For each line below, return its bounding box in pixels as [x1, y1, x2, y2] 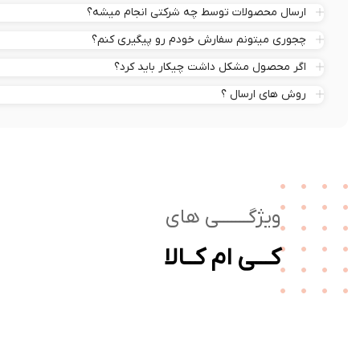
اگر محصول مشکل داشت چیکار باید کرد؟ [114, 59, 306, 75]
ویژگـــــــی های [166, 203, 280, 231]
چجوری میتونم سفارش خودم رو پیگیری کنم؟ [92, 31, 306, 47]
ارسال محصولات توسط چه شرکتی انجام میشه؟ [87, 4, 306, 20]
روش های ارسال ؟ [221, 86, 306, 102]
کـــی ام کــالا [164, 242, 280, 274]
